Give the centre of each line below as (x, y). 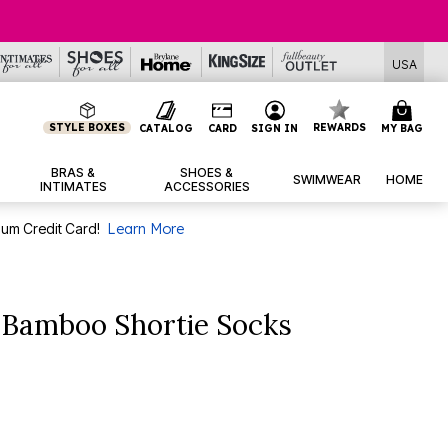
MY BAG (401, 128)
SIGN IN (275, 128)
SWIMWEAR (326, 180)
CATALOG (165, 128)
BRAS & (73, 173)
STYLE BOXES (87, 127)
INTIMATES (73, 187)
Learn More (145, 229)
